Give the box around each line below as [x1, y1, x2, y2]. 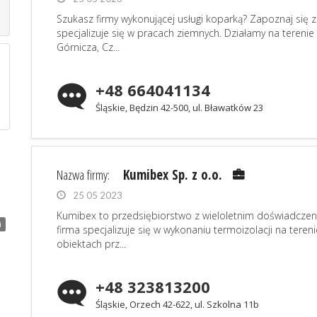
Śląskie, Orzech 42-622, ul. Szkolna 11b [96, 298, 259, 311]
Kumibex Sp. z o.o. [123, 166, 222, 184]
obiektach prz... [57, 237, 126, 250]
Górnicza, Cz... [57, 40, 120, 54]
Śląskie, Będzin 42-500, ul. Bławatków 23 [96, 101, 263, 114]
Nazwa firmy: [57, 166, 113, 184]
